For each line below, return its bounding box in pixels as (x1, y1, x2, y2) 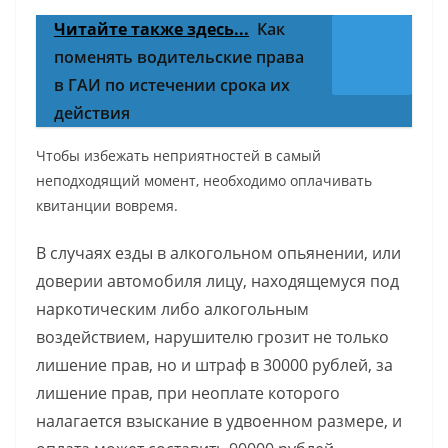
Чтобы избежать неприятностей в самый (36, 145, 321, 165)
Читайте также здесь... (54, 17, 249, 40)
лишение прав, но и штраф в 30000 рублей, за (36, 353, 393, 376)
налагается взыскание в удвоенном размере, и (36, 409, 402, 432)
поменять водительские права (54, 45, 304, 68)
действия (54, 101, 130, 124)
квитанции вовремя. (36, 195, 178, 215)
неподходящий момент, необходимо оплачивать (36, 170, 372, 190)
